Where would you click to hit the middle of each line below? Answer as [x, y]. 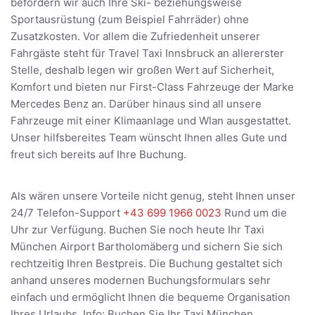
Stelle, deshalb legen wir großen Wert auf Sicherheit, [142, 70]
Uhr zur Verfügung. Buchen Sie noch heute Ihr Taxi [137, 230]
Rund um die [254, 213]
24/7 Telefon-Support [67, 213]
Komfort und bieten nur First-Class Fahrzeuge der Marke [152, 87]
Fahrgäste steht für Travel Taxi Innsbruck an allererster [147, 53]
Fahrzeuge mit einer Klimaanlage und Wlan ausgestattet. [151, 121]
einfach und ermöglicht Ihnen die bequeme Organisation [150, 297]
